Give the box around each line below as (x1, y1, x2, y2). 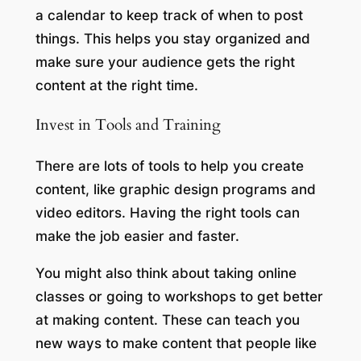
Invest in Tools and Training (35, 115, 221, 136)
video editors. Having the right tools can (35, 205, 300, 222)
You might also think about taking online (35, 264, 297, 281)
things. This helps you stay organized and (35, 30, 310, 47)
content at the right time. (35, 77, 198, 93)
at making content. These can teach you (35, 311, 300, 328)
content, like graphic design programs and (35, 181, 316, 198)
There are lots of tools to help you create (35, 158, 304, 175)
